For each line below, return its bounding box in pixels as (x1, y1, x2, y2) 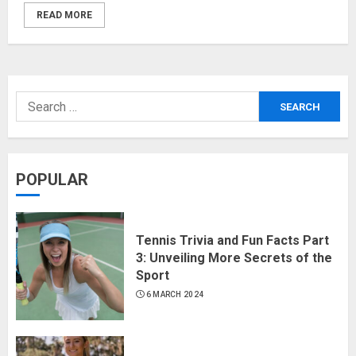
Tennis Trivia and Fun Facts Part (136, 232, 329, 248)
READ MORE (37, 10, 92, 21)
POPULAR (16, 170, 88, 190)
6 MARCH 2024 (145, 289, 204, 299)
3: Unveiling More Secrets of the (136, 250, 332, 265)
